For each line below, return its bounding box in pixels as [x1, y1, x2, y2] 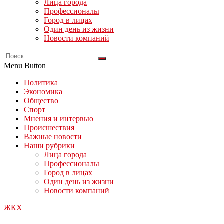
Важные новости [24, 132, 82, 141]
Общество [24, 96, 58, 105]
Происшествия [24, 123, 74, 132]
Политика [24, 78, 58, 87]
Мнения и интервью [24, 114, 93, 123]
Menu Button [4, 61, 46, 70]
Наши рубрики [24, 141, 75, 150]
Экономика [24, 87, 62, 96]
